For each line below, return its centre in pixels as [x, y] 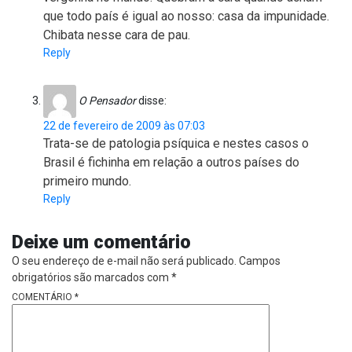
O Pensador [107, 100]
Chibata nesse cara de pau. [117, 35]
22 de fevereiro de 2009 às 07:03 [124, 125]
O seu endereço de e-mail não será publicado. [124, 260]
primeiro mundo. [87, 181]
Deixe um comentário [101, 242]
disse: [152, 100]
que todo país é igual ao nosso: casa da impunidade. [186, 16]
